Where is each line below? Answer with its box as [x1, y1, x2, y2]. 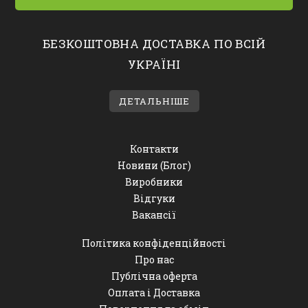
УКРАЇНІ [127, 56, 181, 72]
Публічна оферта [111, 269, 197, 283]
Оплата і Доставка [108, 285, 200, 299]
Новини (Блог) [117, 158, 191, 172]
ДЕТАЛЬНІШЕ [118, 95, 190, 107]
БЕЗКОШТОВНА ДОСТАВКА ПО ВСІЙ [42, 36, 266, 52]
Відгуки [133, 191, 175, 205]
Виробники [125, 175, 183, 188]
